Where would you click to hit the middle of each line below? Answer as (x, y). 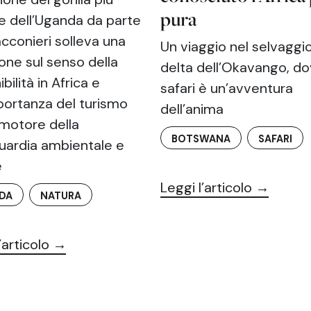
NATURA (60, 196)
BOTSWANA (201, 139)
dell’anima (192, 109)
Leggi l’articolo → (215, 188)
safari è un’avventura (226, 89)
